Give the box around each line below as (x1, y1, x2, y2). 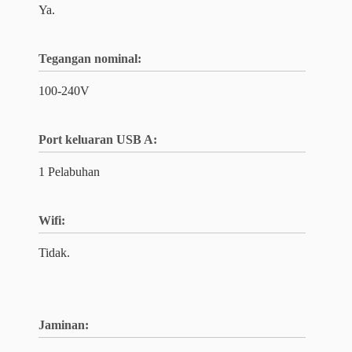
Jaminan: (38, 318, 89, 332)
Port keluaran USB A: (38, 133, 157, 146)
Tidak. (38, 246, 70, 259)
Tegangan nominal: (38, 52, 141, 65)
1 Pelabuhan (38, 165, 100, 178)
